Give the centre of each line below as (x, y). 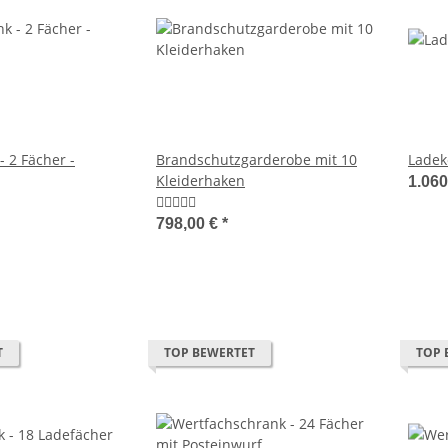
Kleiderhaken (200, 181)
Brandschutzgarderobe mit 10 (256, 160)
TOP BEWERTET (209, 353)
